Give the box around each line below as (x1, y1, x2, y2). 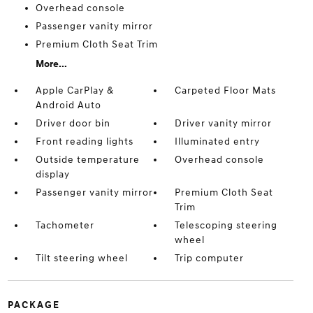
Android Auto (35, 99, 101, 111)
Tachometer (35, 219, 94, 231)
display (35, 168, 70, 180)
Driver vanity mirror (175, 117, 272, 129)
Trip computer (175, 252, 245, 264)
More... (35, 58, 67, 70)
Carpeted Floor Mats (175, 85, 277, 96)
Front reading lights (35, 136, 133, 147)
